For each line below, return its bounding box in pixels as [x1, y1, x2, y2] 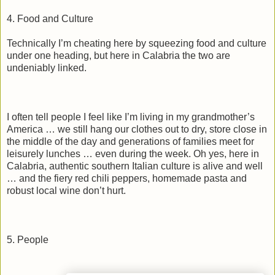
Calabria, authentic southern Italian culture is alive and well [7, 160, 263, 171]
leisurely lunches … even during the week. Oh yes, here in [7, 148, 259, 159]
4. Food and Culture [7, 13, 93, 24]
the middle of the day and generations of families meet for [7, 136, 254, 147]
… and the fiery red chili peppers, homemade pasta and [7, 172, 247, 184]
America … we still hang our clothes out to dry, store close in [7, 123, 267, 134]
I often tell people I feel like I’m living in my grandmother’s [7, 111, 255, 122]
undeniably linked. [7, 62, 87, 73]
